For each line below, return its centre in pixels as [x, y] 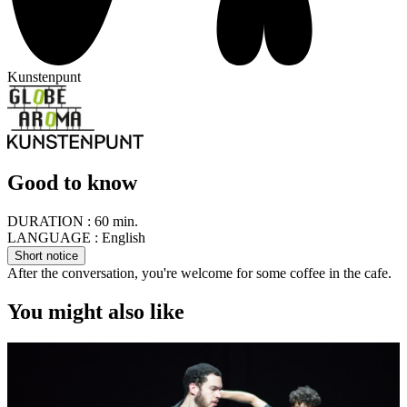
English [122, 237]
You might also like [96, 311]
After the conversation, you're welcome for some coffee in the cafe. [199, 273]
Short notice [46, 255]
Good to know [72, 182]
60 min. [114, 221]
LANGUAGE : [53, 237]
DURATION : [49, 221]
